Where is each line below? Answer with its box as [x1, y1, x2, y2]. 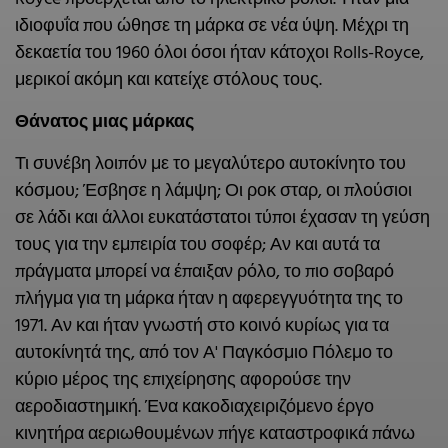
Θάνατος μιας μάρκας [15, 107, 194, 137]
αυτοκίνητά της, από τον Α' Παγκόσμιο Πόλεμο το [15, 338, 393, 368]
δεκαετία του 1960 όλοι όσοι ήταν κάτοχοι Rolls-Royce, [15, 38, 424, 68]
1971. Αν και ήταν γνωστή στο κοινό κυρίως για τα [15, 311, 389, 341]
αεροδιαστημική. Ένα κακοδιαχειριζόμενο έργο [15, 392, 374, 422]
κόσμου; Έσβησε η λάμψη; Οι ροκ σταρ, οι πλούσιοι [15, 176, 412, 206]
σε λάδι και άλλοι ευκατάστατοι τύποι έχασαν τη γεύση [15, 203, 430, 233]
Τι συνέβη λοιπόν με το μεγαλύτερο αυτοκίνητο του [15, 149, 406, 179]
